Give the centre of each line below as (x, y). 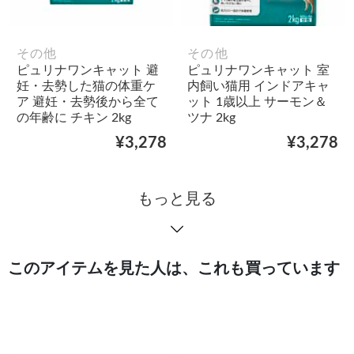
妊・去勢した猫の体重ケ (86, 87)
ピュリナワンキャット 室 (258, 71)
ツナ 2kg (211, 118)
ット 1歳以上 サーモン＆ (257, 102)
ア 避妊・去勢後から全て (87, 102)
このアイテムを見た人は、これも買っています (174, 269)
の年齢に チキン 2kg (73, 118)
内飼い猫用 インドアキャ (258, 87)
